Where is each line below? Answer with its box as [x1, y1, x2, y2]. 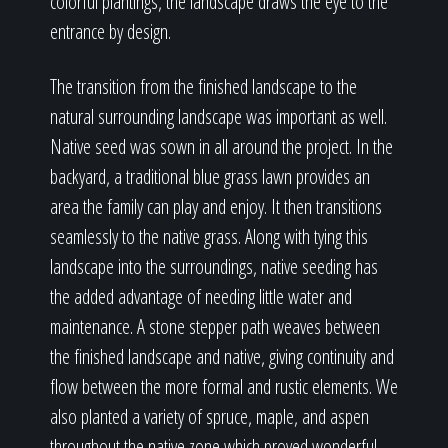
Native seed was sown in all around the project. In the [50, 133, 393, 160]
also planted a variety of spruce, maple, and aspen [50, 403, 369, 430]
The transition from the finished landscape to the [50, 73, 357, 100]
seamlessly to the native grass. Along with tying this [50, 223, 368, 250]
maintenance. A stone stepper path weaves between [50, 313, 380, 340]
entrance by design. [50, 18, 171, 45]
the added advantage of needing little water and [50, 283, 352, 310]
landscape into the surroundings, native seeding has [50, 253, 378, 280]
